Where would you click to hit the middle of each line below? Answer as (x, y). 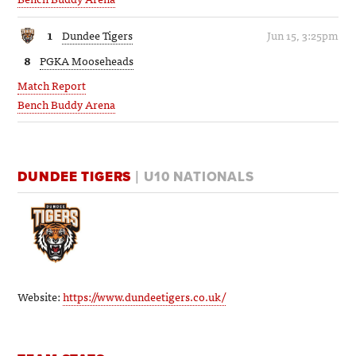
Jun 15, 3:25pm (302, 35)
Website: (41, 296)
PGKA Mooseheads (87, 60)
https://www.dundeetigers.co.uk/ (145, 296)
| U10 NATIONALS (195, 177)
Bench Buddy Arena (67, 104)
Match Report (52, 85)
